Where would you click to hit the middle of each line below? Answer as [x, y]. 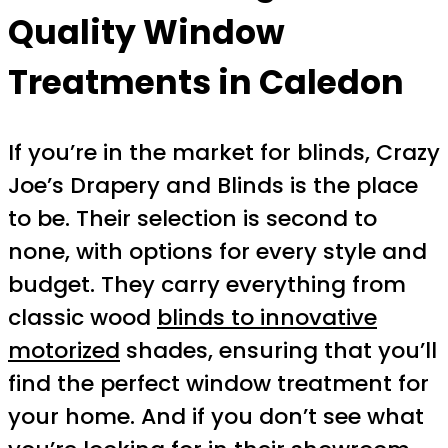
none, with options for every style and [217, 251]
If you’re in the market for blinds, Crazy [224, 152]
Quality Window [146, 33]
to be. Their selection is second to [192, 218]
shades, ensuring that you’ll [278, 350]
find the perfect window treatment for [218, 383]
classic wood [82, 317]
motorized [64, 350]
